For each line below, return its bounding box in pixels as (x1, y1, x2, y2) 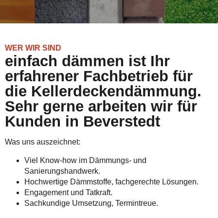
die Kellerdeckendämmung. (5, 83, 201, 100)
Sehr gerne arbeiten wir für (5, 98, 197, 115)
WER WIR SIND (5, 44, 61, 52)
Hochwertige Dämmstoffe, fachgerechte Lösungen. (24, 178, 199, 186)
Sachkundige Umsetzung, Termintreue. (24, 199, 158, 207)
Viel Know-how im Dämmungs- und (24, 156, 146, 164)
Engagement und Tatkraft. (24, 188, 112, 197)
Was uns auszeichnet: (5, 138, 80, 146)
